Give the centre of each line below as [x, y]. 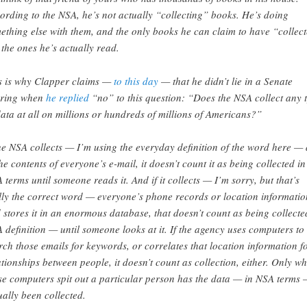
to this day [136, 81]
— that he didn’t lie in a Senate [225, 81]
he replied [67, 97]
